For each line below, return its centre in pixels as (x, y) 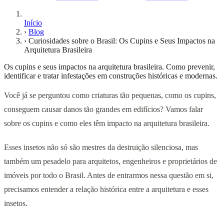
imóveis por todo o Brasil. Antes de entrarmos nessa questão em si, (109, 175)
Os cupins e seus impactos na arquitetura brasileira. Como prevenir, (109, 66)
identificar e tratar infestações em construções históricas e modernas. (111, 75)
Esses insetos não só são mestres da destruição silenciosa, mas (101, 147)
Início (33, 22)
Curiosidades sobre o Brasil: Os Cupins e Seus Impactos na (122, 40)
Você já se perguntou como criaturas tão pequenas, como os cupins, (110, 95)
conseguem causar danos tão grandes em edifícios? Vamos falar (103, 109)
